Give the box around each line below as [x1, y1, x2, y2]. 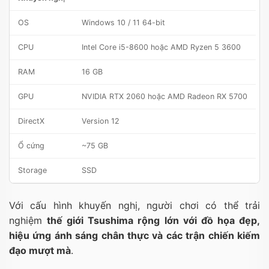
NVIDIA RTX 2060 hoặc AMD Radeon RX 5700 [82, 92, 247, 101]
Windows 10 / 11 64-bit [82, 18, 165, 28]
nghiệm [9, 214, 47, 227]
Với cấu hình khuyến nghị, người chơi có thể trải [9, 199, 260, 212]
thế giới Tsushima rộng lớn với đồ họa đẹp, [47, 214, 261, 227]
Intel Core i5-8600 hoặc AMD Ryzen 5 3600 [82, 43, 241, 52]
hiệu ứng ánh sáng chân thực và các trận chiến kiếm [9, 229, 260, 242]
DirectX [18, 116, 44, 126]
